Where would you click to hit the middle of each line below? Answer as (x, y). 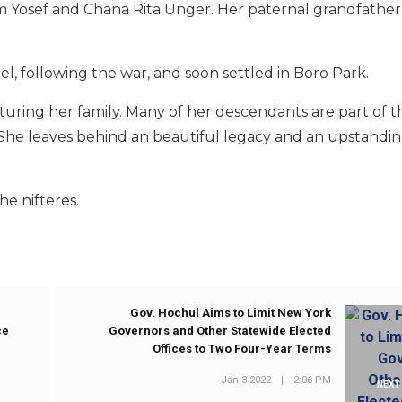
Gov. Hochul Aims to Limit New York (231, 313)
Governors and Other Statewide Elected (220, 331)
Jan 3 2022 (246, 380)
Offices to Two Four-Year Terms (242, 349)
